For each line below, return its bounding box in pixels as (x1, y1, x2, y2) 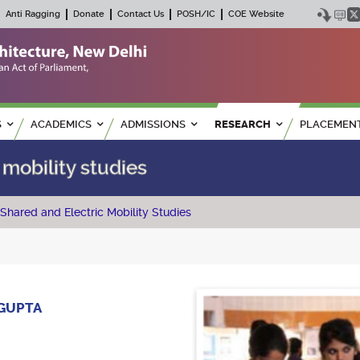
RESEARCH (215, 118, 271, 131)
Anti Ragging (6, 9, 60, 19)
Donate (73, 9, 104, 19)
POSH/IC (177, 9, 215, 19)
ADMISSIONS (121, 118, 186, 131)
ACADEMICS (31, 118, 92, 131)
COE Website (228, 9, 284, 19)
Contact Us (117, 9, 164, 19)
